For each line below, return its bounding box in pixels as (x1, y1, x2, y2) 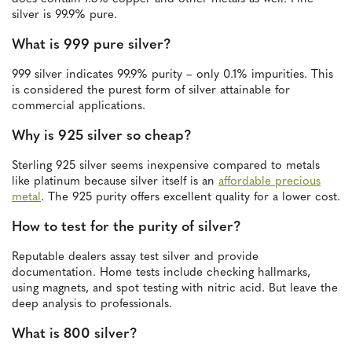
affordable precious (218, 176, 321, 189)
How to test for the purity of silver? (12, 220, 241, 236)
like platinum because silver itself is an (12, 176, 218, 189)
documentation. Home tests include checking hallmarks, (12, 267, 310, 280)
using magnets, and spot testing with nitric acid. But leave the (12, 283, 338, 295)
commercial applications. (12, 101, 145, 113)
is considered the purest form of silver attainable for (12, 85, 290, 97)
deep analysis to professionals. (12, 299, 172, 311)
